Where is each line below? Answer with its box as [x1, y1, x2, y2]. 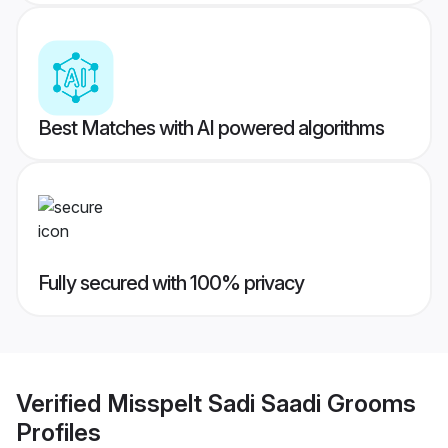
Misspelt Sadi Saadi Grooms [107, 388, 416, 418]
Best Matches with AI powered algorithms [38, 116, 384, 141]
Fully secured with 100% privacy [38, 271, 304, 296]
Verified [16, 388, 107, 418]
